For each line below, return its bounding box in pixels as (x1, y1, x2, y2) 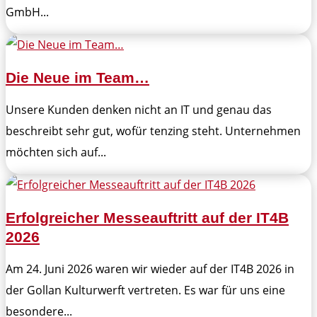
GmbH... (6, 4, 49, 21)
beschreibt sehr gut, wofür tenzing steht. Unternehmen (6, 123, 301, 139)
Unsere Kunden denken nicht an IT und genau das (6, 102, 272, 118)
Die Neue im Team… (6, 69, 149, 86)
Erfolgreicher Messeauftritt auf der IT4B (6, 209, 289, 226)
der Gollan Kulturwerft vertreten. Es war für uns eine (6, 282, 285, 299)
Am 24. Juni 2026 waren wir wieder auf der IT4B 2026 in (6, 261, 294, 277)
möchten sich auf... (6, 144, 106, 161)
